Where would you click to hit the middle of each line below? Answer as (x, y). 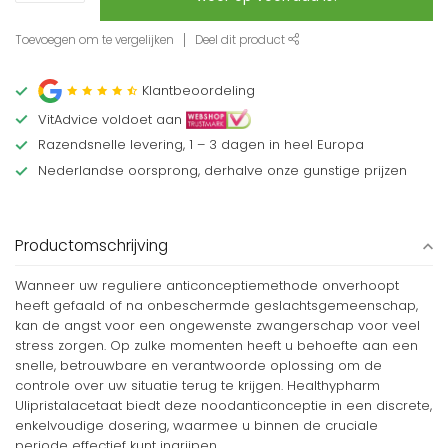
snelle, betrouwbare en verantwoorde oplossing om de (198, 365)
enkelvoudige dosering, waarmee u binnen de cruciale (196, 425)
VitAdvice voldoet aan (110, 119)
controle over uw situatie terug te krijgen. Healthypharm (197, 385)
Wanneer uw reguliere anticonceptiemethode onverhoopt (207, 285)
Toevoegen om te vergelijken (94, 40)
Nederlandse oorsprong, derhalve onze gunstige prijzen (222, 170)
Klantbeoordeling (198, 90)
